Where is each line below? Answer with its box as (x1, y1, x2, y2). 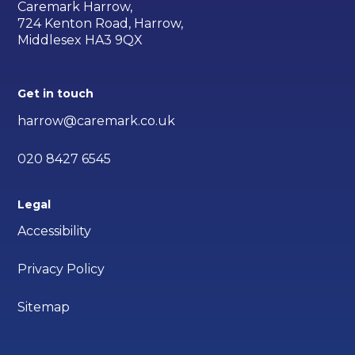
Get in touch (17, 86, 94, 101)
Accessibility (17, 223, 92, 239)
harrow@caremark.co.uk (17, 113, 176, 129)
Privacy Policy (17, 261, 105, 277)
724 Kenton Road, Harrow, (17, 16, 184, 32)
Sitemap (17, 300, 71, 315)
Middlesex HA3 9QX (17, 32, 143, 48)
